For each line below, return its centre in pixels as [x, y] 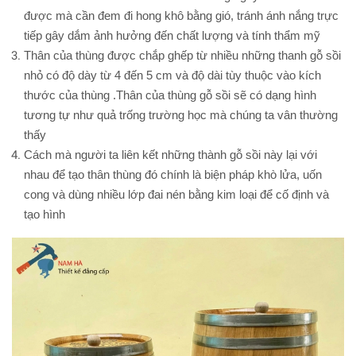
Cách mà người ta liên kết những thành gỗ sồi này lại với [170, 155]
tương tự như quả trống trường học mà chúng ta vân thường [181, 115]
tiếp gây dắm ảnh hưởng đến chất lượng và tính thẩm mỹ [172, 35]
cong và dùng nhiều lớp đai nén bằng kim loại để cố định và [176, 194]
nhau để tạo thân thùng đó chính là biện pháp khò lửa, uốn [173, 174]
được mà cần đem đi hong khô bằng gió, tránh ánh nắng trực [181, 15]
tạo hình [44, 214]
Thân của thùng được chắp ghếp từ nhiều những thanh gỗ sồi [182, 55]
